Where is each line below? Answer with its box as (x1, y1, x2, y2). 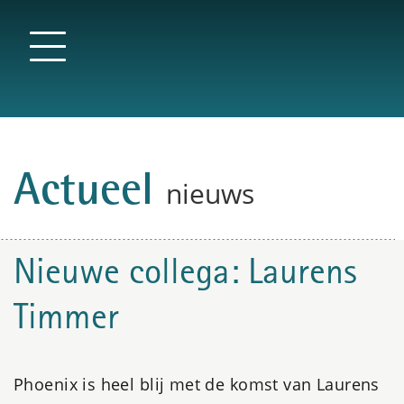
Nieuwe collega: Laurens (14, 258, 357, 294)
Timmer (14, 303, 119, 339)
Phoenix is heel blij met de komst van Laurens (14, 373, 380, 395)
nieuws (166, 175, 254, 212)
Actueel (14, 172, 166, 217)
